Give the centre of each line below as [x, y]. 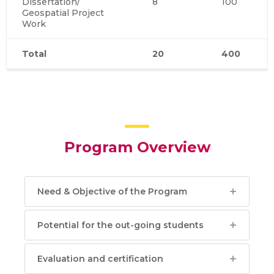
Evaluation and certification [100, 259]
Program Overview [137, 147]
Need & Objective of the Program [112, 192]
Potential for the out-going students [120, 225]
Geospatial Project [63, 13]
